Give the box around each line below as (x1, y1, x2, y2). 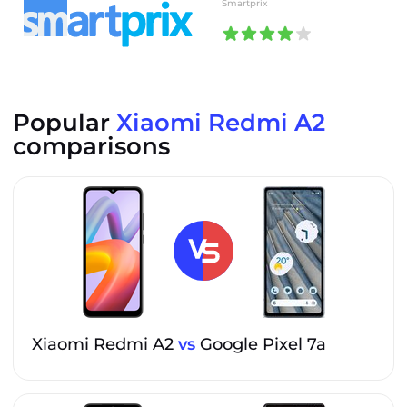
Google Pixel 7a (195, 334, 326, 354)
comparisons (13, 132, 170, 161)
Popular (13, 108, 116, 137)
